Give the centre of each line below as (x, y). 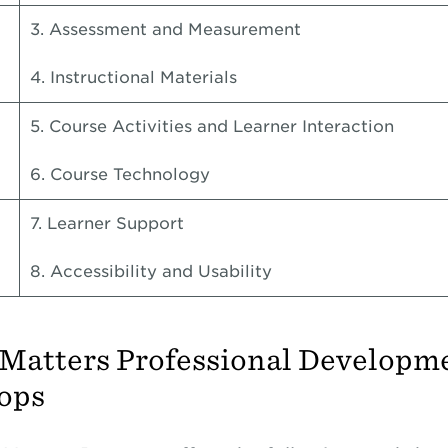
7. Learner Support (109, 223)
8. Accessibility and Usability (153, 271)
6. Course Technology (122, 174)
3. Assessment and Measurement (167, 29)
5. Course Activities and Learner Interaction (214, 126)
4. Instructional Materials (135, 77)
